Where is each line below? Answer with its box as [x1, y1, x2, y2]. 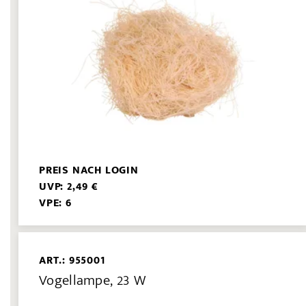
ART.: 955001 [39, 251, 105, 270]
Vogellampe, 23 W [39, 268, 145, 292]
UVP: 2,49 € [39, 178, 98, 197]
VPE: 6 [39, 194, 72, 213]
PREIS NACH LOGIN [39, 161, 139, 180]
